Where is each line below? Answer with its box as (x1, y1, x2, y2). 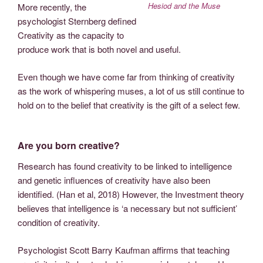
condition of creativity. (18, 216, 100, 229)
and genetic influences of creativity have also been (18, 174, 210, 187)
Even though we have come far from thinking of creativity (18, 70, 235, 83)
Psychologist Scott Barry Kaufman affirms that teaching (18, 243, 230, 256)
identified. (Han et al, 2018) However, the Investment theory (18, 188, 244, 201)
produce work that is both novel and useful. (18, 43, 181, 56)
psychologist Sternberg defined (18, 15, 136, 28)
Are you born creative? (18, 139, 120, 153)
